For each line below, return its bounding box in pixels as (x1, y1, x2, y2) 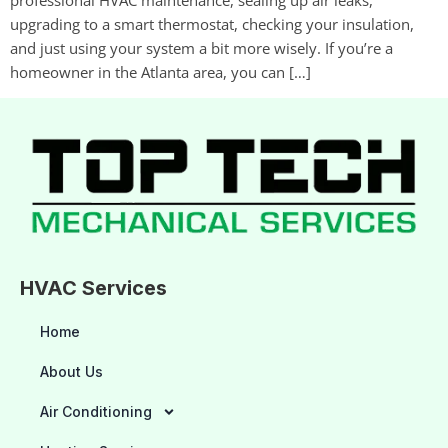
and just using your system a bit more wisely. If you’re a (10, 37, 393, 58)
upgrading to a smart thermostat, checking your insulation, (10, 13, 414, 34)
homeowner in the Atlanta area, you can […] (10, 61, 311, 82)
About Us (40, 363, 103, 381)
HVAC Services (20, 276, 167, 301)
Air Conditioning (40, 403, 152, 421)
